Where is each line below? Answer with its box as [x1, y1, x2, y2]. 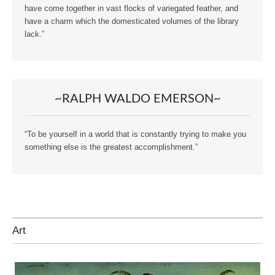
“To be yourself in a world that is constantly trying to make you [25, 130, 246, 139]
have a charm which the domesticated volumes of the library [25, 17, 239, 26]
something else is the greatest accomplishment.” [25, 143, 198, 152]
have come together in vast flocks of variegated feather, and [25, 4, 238, 13]
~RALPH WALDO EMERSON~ [54, 93, 221, 106]
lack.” [25, 29, 44, 39]
